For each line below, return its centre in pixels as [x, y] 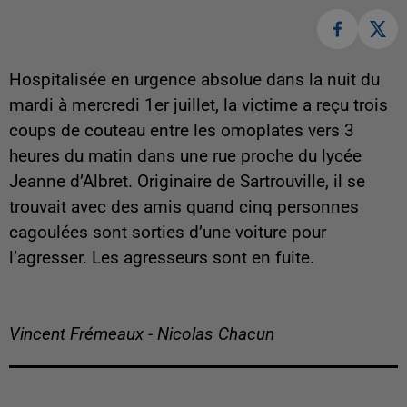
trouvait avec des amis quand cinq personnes [184, 208]
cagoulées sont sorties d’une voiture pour [168, 233]
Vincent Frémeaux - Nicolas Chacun [142, 335]
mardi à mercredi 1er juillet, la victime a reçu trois [199, 106]
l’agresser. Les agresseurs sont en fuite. [162, 258]
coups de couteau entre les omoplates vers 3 [182, 131]
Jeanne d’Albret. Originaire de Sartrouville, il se [187, 182]
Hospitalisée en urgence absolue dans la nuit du [194, 80]
